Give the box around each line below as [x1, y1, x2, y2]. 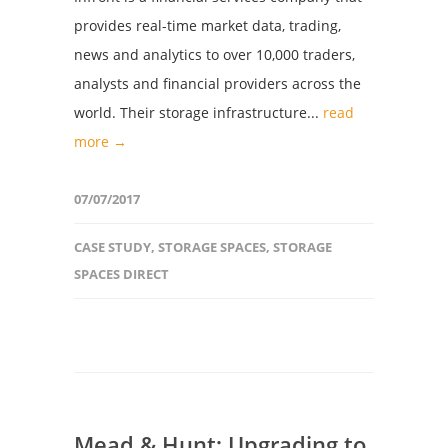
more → [74, 132, 127, 151]
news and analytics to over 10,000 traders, [74, 45, 355, 64]
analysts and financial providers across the [74, 74, 361, 93]
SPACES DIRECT [74, 265, 169, 283]
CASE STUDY [74, 238, 151, 256]
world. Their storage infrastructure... [74, 103, 323, 122]
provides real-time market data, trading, [74, 16, 341, 35]
